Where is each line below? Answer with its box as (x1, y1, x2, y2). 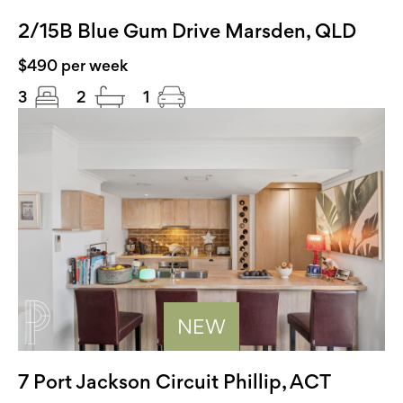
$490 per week (18, 56, 128, 75)
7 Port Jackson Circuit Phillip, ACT (18, 370, 331, 393)
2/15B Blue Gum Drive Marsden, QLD (18, 19, 356, 42)
